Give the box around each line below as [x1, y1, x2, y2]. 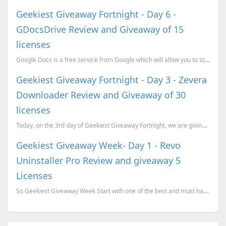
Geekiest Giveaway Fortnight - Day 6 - [16, 8, 176, 21]
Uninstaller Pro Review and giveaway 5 [16, 154, 181, 167]
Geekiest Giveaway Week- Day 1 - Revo [16, 139, 181, 152]
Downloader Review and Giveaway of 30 [16, 89, 186, 101]
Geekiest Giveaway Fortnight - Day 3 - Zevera [16, 74, 207, 86]
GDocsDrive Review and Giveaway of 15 [16, 23, 184, 36]
